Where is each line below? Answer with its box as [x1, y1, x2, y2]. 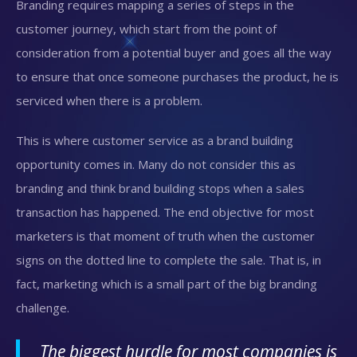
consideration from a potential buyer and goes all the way [16, 44, 331, 61]
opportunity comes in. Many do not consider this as [16, 155, 296, 172]
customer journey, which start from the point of [16, 20, 277, 37]
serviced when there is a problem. [16, 92, 202, 108]
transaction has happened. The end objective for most [16, 203, 314, 220]
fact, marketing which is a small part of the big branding [16, 275, 317, 292]
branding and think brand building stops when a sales [16, 179, 304, 196]
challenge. [16, 299, 69, 316]
